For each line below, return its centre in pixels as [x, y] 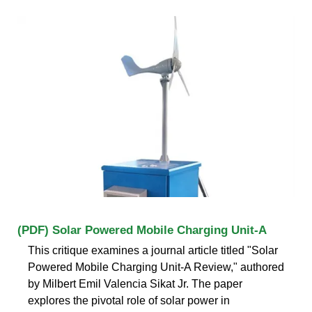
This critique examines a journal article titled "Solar [153, 250]
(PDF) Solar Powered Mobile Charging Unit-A [142, 230]
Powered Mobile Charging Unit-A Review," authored [156, 267]
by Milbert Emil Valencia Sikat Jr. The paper [135, 283]
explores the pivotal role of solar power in [129, 300]
